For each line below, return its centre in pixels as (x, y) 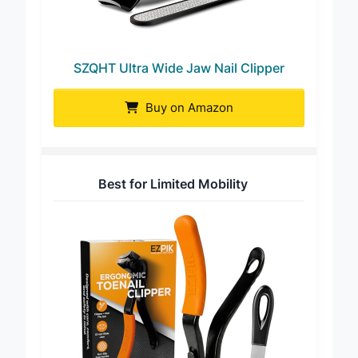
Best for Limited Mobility (173, 198)
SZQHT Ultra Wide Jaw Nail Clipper (179, 82)
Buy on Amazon (188, 121)
